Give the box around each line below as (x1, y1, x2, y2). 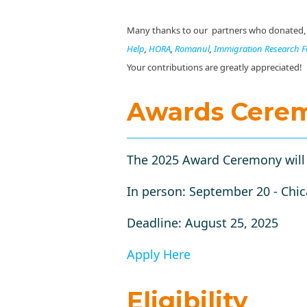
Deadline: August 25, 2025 (126, 214, 278, 231)
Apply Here (126, 245, 191, 262)
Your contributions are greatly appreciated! (126, 60, 302, 73)
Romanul (174, 42, 210, 55)
